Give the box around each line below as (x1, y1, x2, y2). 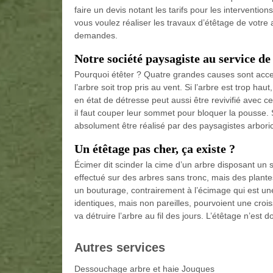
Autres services (74, 240, 165, 254)
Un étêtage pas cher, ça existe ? (74, 141, 235, 155)
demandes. (74, 30, 118, 40)
